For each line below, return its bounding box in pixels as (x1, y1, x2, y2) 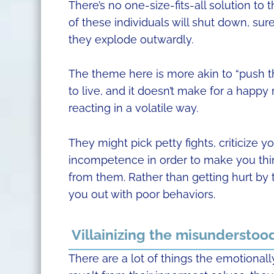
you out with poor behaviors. (68, 188, 215, 201)
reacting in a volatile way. (68, 102, 198, 115)
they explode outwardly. (68, 32, 193, 46)
